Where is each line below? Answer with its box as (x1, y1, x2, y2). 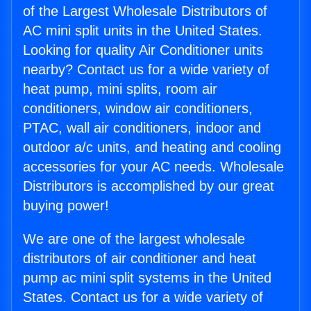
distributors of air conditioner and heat (23, 251, 256, 267)
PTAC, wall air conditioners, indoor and (23, 120, 261, 136)
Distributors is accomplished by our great (23, 178, 274, 194)
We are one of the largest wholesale (23, 231, 245, 247)
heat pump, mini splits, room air (23, 81, 217, 97)
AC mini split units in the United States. (23, 23, 262, 39)
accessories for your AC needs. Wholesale (23, 159, 284, 175)
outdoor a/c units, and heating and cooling (23, 140, 281, 155)
